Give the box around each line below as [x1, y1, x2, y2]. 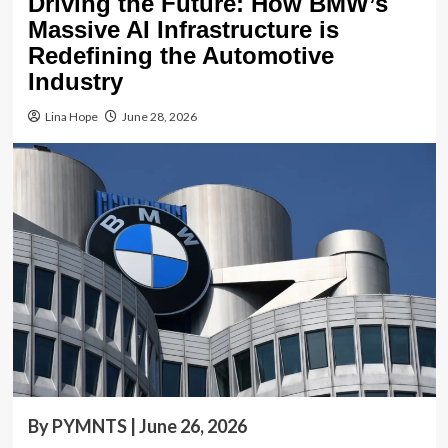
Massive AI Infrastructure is [27, 15, 339, 43]
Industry [27, 67, 123, 95]
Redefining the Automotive [27, 41, 334, 69]
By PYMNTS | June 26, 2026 [27, 414, 247, 437]
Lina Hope [44, 108, 98, 124]
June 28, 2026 [121, 108, 197, 124]
